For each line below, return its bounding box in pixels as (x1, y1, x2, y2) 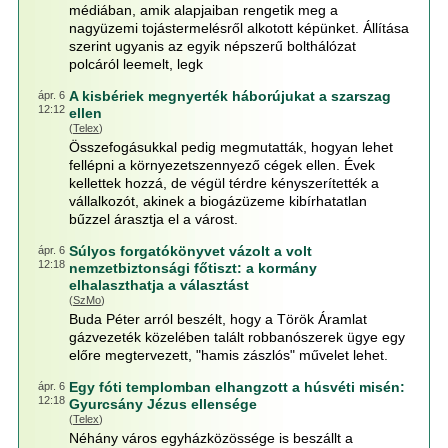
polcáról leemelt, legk (68, 56, 203, 72)
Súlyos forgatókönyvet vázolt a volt (68, 243, 312, 259)
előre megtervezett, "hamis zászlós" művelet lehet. (68, 347, 388, 363)
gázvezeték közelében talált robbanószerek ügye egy (68, 329, 405, 345)
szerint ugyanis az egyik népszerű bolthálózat (68, 38, 356, 54)
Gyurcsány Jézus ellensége (68, 396, 257, 412)
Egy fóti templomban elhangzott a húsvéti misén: (68, 379, 405, 395)
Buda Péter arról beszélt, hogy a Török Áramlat (68, 311, 367, 327)
